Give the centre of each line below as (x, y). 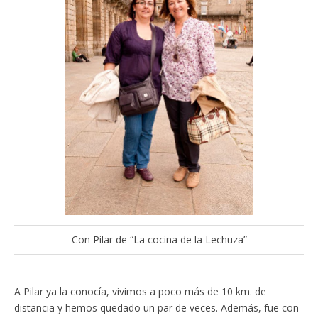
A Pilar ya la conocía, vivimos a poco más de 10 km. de (140, 292)
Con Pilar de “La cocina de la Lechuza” (159, 240)
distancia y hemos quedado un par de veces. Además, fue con (157, 308)
